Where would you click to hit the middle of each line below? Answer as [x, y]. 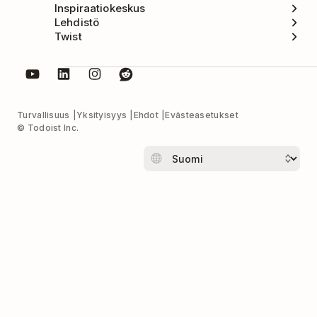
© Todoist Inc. [48, 128]
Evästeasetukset [202, 115]
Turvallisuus [44, 115]
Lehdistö [77, 22]
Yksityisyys [102, 115]
